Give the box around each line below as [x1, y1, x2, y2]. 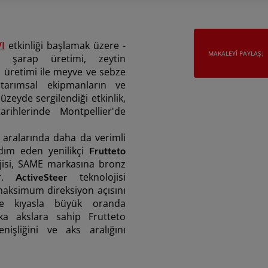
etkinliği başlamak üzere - [4, 39, 126, 52]
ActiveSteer [16, 171, 68, 182]
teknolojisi [68, 170, 126, 184]
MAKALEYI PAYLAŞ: [208, 49, 263, 57]
